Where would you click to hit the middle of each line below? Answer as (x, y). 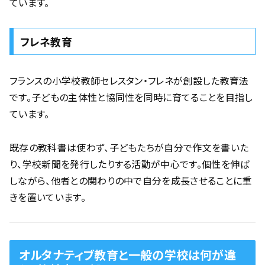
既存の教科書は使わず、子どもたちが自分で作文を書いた (129, 147)
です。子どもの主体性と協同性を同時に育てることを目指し (131, 97)
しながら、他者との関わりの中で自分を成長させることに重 (131, 180)
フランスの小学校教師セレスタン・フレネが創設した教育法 (129, 80)
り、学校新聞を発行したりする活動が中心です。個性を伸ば (130, 164)
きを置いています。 (48, 197)
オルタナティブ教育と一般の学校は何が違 (127, 255)
